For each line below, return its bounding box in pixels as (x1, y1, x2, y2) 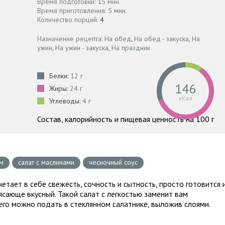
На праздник (111, 43, 150, 52)
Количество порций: (37, 15, 100, 24)
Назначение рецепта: (37, 34, 104, 43)
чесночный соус (89, 158, 138, 167)
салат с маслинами (18, 158, 74, 167)
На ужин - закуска (55, 43, 108, 52)
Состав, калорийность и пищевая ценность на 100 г (37, 114, 214, 124)
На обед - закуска (134, 34, 189, 43)
